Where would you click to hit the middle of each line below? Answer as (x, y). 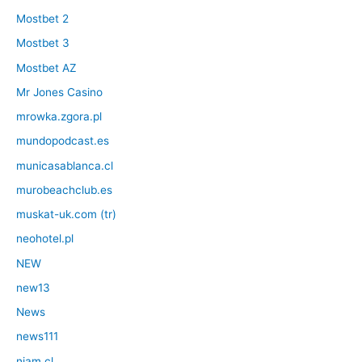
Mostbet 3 (43, 43)
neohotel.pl (45, 239)
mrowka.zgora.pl (59, 117)
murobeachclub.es (64, 189)
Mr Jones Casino (59, 92)
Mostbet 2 (42, 19)
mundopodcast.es (63, 141)
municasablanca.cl (65, 165)
